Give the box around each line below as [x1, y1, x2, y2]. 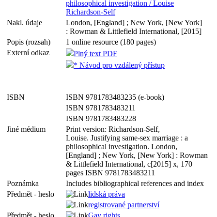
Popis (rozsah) [7, 38, 54, 46]
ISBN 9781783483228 [66, 114, 136, 123]
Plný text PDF [74, 49, 117, 58]
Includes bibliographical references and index [66, 179, 204, 187]
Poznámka [7, 179, 43, 187]
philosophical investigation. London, [66, 142, 177, 151]
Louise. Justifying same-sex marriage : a [66, 134, 188, 142]
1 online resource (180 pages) [66, 38, 156, 46]
